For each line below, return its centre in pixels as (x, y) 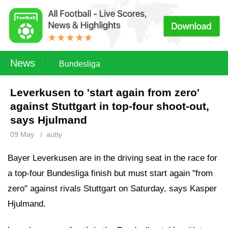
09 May (22, 134)
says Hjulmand (49, 120)
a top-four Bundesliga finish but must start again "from (110, 173)
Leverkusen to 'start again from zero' (105, 92)
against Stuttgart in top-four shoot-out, (110, 106)
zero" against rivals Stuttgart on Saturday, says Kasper (112, 189)
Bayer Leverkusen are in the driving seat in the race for (112, 158)
